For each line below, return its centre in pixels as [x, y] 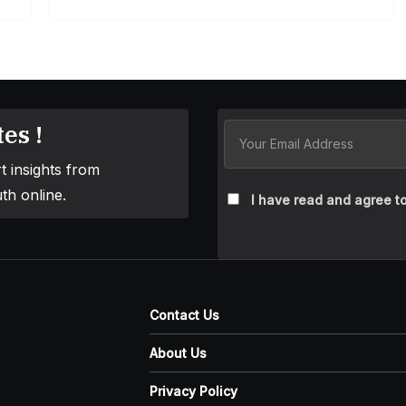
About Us [179, 353]
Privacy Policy [194, 391]
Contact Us [185, 315]
